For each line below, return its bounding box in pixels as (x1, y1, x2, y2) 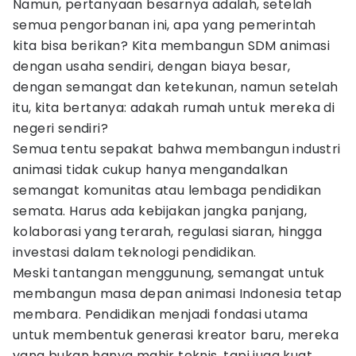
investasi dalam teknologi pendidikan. (13, 243, 257, 261)
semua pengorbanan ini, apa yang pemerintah (13, 16, 316, 34)
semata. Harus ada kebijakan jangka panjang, (13, 202, 308, 220)
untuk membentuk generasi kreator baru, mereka (13, 326, 339, 344)
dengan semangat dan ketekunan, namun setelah (13, 78, 339, 96)
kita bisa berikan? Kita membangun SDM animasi (13, 37, 330, 55)
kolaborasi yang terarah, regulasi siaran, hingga (13, 222, 323, 241)
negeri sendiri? (13, 119, 109, 137)
